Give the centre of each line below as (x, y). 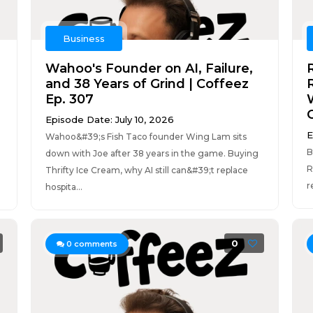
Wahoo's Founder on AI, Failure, (149, 68)
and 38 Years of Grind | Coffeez (147, 84)
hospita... (64, 187)
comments (94, 244)
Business (83, 38)
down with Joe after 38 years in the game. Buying (152, 153)
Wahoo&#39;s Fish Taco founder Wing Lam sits (146, 137)
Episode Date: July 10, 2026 (109, 119)
